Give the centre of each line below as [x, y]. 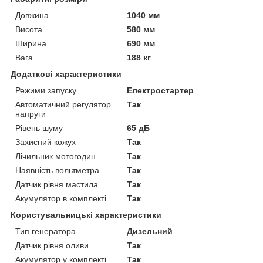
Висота [29, 29]
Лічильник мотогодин [55, 156]
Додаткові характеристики [66, 74]
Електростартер [161, 90]
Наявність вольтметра [57, 170]
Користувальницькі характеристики [86, 215]
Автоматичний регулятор [63, 104]
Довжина [32, 15]
